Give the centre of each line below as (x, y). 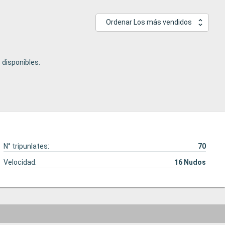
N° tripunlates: (27, 146)
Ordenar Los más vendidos (149, 22)
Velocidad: (20, 162)
